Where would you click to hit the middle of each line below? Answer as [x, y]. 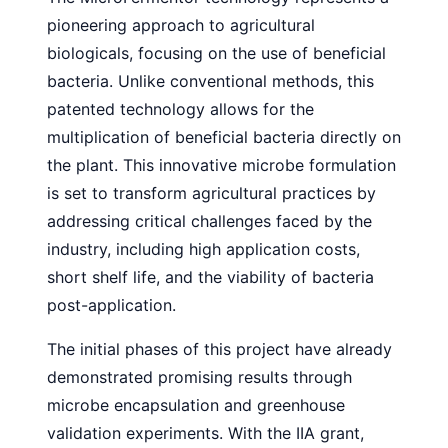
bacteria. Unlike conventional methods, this [210, 80]
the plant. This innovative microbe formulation [221, 164]
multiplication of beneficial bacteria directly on [224, 136]
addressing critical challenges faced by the [209, 220]
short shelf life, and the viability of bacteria [210, 276]
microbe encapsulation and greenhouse [196, 404]
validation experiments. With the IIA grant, [205, 432]
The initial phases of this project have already [219, 348]
